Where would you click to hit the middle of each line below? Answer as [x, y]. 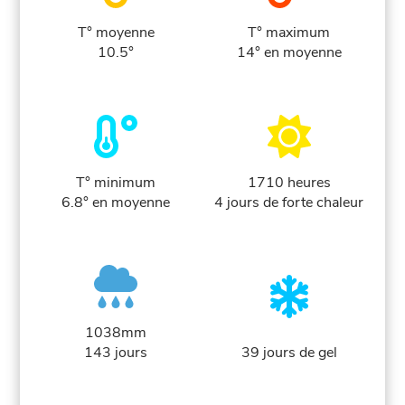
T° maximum [289, 33]
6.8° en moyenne [116, 203]
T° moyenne [116, 33]
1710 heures [289, 183]
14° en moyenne [289, 53]
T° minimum [116, 183]
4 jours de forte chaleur [289, 203]
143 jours [116, 353]
